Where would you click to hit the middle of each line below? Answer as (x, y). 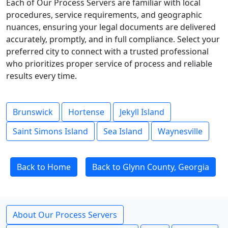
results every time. (41, 76)
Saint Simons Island (50, 131)
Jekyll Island (142, 112)
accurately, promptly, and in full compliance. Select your (113, 39)
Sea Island (123, 131)
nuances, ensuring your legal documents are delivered (111, 27)
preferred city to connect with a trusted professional (107, 51)
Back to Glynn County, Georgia (151, 167)
